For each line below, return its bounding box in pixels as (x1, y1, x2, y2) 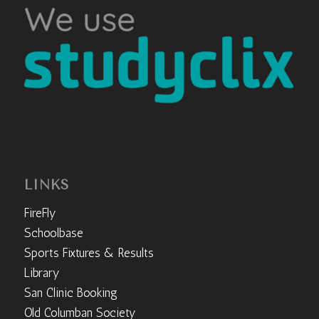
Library (23, 265, 60, 280)
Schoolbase (23, 225, 83, 240)
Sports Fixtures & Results (23, 245, 154, 260)
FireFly (23, 205, 56, 220)
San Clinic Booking (23, 285, 117, 300)
